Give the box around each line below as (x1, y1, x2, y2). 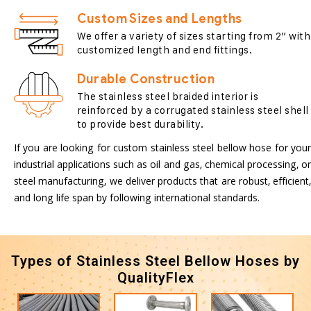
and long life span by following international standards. (14, 191, 260, 208)
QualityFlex (117, 269, 194, 287)
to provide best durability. (76, 117, 204, 131)
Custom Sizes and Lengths (76, 11, 242, 27)
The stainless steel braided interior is (76, 90, 259, 103)
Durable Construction (76, 72, 215, 87)
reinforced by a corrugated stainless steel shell (76, 103, 309, 117)
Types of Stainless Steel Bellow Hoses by (11, 253, 300, 270)
